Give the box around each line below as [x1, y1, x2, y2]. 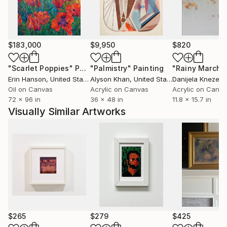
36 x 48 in [90, 95, 123, 103]
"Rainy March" [172, 64, 225, 72]
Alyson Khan [90, 75, 130, 83]
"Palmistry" [90, 64, 131, 72]
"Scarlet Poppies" [8, 64, 73, 72]
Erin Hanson [8, 75, 46, 83]
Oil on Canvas [8, 85, 53, 93]
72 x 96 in [8, 95, 41, 103]
